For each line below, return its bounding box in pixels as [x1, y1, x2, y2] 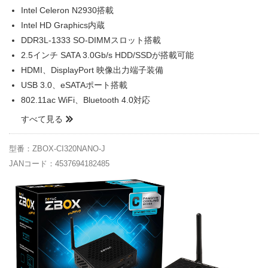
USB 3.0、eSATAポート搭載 [21, 80, 127, 90]
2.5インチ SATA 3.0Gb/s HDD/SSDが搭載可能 [21, 50, 194, 60]
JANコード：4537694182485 [9, 159, 109, 168]
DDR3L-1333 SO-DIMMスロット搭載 [21, 35, 161, 45]
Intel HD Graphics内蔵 [21, 20, 105, 30]
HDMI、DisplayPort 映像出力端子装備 [21, 65, 163, 75]
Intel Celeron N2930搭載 [21, 5, 114, 15]
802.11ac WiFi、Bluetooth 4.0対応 [21, 95, 150, 105]
